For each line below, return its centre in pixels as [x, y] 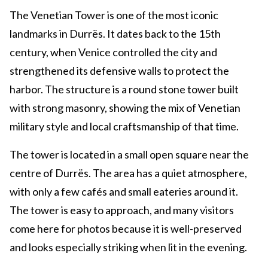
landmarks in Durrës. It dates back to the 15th [115, 34]
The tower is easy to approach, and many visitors [122, 210]
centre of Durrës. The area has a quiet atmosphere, [128, 173]
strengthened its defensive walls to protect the [119, 71]
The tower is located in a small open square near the [129, 155]
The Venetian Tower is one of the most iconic [114, 15]
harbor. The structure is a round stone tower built [124, 89]
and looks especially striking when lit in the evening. [128, 247]
